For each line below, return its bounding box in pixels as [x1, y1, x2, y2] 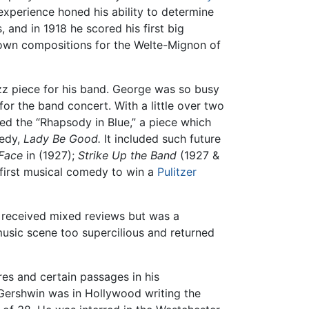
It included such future [101, 132, 221, 146]
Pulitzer [157, 165, 197, 179]
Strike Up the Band [78, 148, 177, 163]
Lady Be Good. [23, 132, 101, 146]
